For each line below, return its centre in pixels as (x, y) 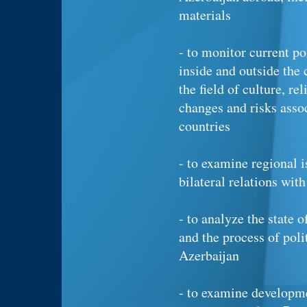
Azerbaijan (209, 255)
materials (205, 15)
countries (204, 126)
